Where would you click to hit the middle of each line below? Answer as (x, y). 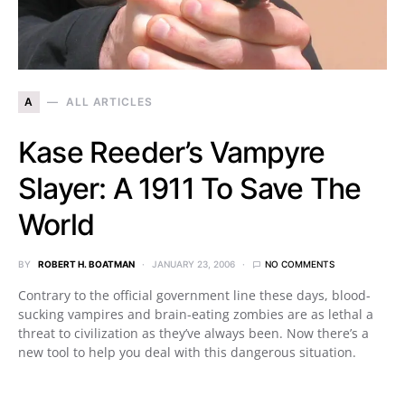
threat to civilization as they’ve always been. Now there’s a (193, 334)
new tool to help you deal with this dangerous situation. (187, 353)
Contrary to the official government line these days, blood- (194, 296)
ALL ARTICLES (109, 102)
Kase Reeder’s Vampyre (172, 153)
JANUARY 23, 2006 (193, 264)
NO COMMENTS (300, 264)
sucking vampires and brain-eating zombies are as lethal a (196, 315)
